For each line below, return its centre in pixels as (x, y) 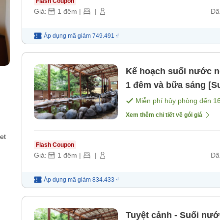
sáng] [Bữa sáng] (162, 98)
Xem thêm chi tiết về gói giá (164, 115)
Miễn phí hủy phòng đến (174, 100)
